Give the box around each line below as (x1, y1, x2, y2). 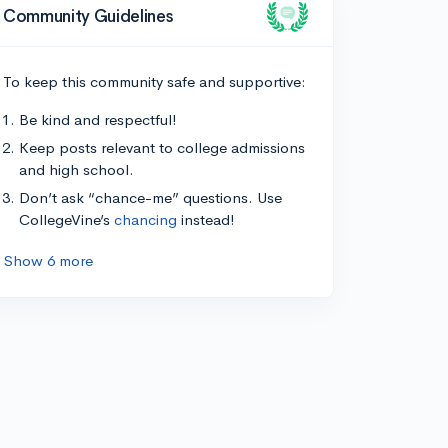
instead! (177, 210, 235, 229)
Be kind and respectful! (19, 110, 177, 129)
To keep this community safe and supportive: (3, 72, 306, 91)
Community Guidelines (3, 5, 174, 27)
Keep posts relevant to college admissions (19, 138, 305, 157)
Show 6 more (4, 251, 93, 270)
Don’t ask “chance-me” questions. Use (19, 188, 282, 207)
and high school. (19, 160, 134, 179)
